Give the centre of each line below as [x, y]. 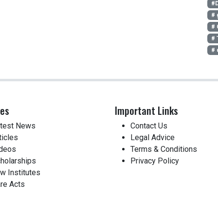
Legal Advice [153, 137]
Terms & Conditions [164, 149]
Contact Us [149, 126]
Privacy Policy [155, 161]
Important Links [146, 110]
